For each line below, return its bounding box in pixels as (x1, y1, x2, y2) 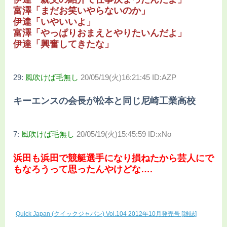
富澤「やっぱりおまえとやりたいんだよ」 (13, 27, 186, 38)
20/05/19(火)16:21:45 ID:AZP (81, 72, 176, 82)
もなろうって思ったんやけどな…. (13, 164, 153, 174)
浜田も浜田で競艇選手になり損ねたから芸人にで (13, 153, 214, 163)
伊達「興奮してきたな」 (13, 39, 113, 49)
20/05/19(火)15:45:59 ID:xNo (77, 130, 171, 139)
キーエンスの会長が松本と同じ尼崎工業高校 (13, 96, 196, 106)
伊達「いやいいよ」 (13, 16, 95, 27)
